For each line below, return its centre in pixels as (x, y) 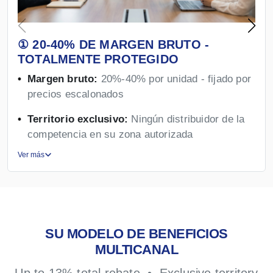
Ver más (31, 154)
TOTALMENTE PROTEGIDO (98, 59)
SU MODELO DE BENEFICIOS (136, 233)
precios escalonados (76, 94)
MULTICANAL (136, 249)
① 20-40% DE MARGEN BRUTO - (114, 44)
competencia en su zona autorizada (110, 134)
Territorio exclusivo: (78, 119)
